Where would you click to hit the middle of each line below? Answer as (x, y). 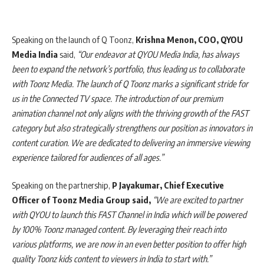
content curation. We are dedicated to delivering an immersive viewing (131, 142)
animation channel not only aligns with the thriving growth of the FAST (130, 113)
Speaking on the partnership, (62, 185)
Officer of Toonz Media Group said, (82, 200)
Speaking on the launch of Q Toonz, (74, 39)
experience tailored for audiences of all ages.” (88, 157)
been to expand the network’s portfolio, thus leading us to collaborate (128, 69)
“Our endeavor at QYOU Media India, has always (158, 54)
